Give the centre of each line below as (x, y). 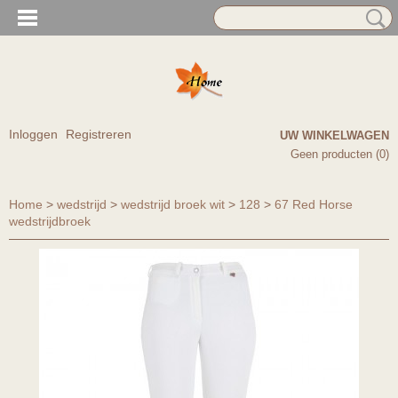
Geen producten (333, 154)
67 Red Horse (314, 204)
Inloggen (33, 134)
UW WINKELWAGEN (334, 135)
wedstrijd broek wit (173, 204)
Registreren (99, 134)
